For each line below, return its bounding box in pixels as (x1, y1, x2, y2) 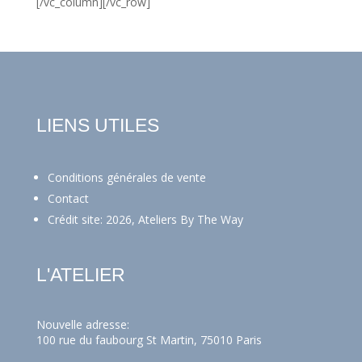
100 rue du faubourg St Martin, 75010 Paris (36, 331, 262, 347)
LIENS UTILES (36, 114, 159, 136)
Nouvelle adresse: (36, 316, 129, 332)
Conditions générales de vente (47, 169, 206, 185)
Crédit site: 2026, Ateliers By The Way (47, 211, 243, 227)
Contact (47, 190, 89, 206)
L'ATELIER (36, 263, 125, 285)
